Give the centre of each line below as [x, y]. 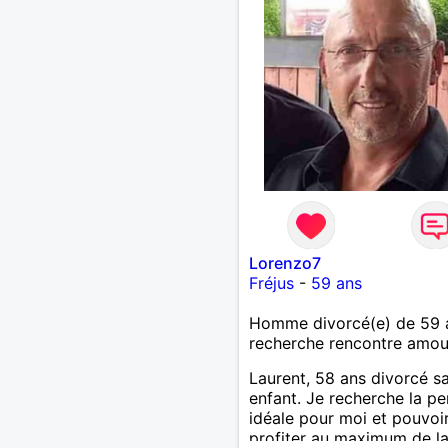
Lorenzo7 [284, 262]
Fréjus [271, 282]
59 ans [336, 282]
